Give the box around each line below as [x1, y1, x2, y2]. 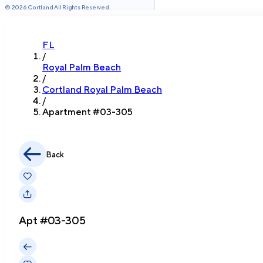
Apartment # [42, 106, 100, 117]
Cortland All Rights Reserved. [26, 4, 110, 11]
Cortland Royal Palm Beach [42, 84, 162, 95]
